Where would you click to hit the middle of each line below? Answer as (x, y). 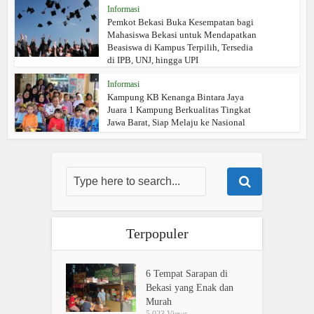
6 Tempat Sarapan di (187, 274)
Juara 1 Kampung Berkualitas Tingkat (179, 110)
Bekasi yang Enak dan (190, 288)
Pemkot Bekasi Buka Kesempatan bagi (181, 22)
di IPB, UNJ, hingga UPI (153, 60)
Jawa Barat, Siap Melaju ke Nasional (177, 123)
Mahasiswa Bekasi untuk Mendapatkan (182, 35)
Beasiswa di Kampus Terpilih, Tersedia (180, 48)
